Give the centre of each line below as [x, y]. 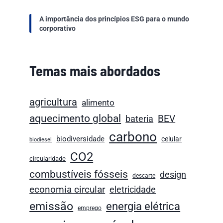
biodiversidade [81, 139]
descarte [144, 175]
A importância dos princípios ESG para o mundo [114, 19]
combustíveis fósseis [79, 174]
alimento [98, 102]
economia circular [67, 189]
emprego [90, 208]
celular [172, 139]
